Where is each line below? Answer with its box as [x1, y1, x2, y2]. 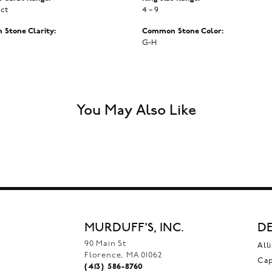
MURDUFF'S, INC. [84, 220, 184, 235]
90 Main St [84, 239, 126, 248]
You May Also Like [76, 101, 196, 119]
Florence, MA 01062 [84, 251, 163, 259]
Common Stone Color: [142, 27, 223, 35]
